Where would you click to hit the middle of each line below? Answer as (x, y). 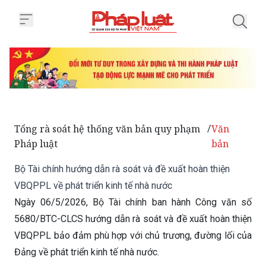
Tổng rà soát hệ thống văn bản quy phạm (107, 129)
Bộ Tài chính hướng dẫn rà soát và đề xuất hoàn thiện (122, 169)
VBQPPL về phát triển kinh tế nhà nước (93, 186)
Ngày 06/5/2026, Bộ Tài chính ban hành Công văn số (133, 202)
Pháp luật (36, 144)
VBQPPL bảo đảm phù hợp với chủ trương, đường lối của (133, 236)
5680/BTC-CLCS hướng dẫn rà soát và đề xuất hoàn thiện (133, 219)
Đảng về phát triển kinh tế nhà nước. (87, 252)
